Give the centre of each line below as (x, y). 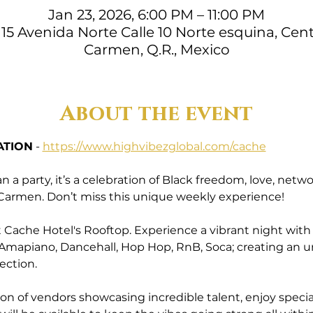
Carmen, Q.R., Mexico (156, 49)
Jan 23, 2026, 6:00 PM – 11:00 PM (156, 14)
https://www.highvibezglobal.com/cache (154, 146)
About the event (156, 114)
